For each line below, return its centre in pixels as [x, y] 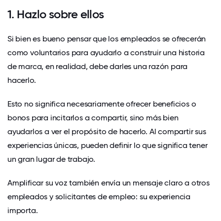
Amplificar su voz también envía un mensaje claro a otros [109, 183]
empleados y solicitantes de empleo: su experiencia [99, 196]
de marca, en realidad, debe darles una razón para [98, 66]
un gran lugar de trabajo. [52, 159]
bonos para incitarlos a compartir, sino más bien [93, 117]
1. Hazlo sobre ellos [56, 14]
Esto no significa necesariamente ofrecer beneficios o [102, 104]
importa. [23, 210]
